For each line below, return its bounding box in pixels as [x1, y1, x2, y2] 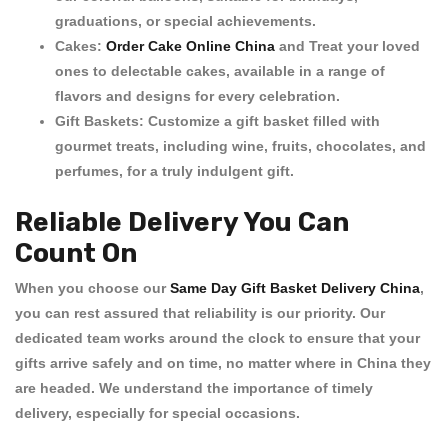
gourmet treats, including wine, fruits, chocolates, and [55, 138, 426, 154]
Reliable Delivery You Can [15, 205, 349, 238]
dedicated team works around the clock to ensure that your [15, 330, 420, 346]
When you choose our [15, 280, 170, 296]
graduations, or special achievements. [55, 13, 316, 29]
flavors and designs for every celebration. [55, 88, 340, 104]
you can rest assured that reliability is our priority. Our [15, 305, 385, 321]
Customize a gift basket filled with [144, 113, 380, 129]
